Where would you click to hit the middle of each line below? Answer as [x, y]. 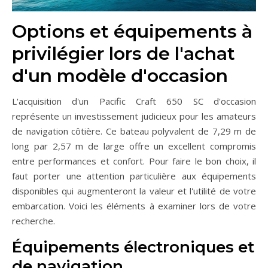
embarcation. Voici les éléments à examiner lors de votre [134, 205]
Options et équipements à [132, 31]
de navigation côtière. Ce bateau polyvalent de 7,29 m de [134, 131]
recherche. [33, 220]
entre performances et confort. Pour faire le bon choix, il [134, 161]
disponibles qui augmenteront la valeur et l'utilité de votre [134, 191]
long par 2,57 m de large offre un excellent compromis [134, 146]
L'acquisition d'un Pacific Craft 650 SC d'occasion [134, 101]
